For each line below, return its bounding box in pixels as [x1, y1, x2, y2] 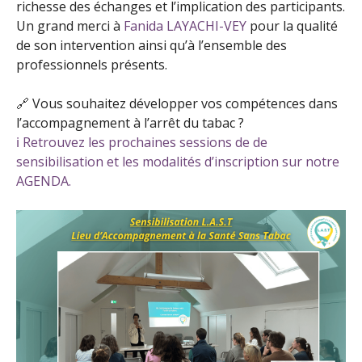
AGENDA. [16, 172, 71, 190]
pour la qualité [246, 17, 338, 35]
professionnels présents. [16, 56, 167, 74]
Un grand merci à [16, 17, 124, 35]
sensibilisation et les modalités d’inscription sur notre [16, 153, 339, 170]
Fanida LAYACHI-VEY [124, 17, 246, 35]
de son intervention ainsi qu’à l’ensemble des [16, 36, 287, 54]
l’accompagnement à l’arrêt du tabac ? [16, 114, 244, 132]
